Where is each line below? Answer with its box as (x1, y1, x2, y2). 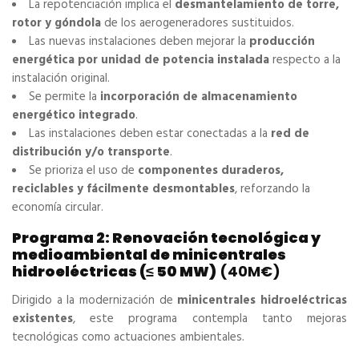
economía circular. (12, 198, 103, 218)
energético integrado (12, 106, 135, 126)
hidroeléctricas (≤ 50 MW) (12, 261, 216, 282)
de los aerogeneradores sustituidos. (101, 14, 294, 34)
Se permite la (29, 87, 100, 107)
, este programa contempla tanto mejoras (73, 309, 347, 329)
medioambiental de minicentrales (12, 244, 286, 265)
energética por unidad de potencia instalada (12, 50, 269, 71)
